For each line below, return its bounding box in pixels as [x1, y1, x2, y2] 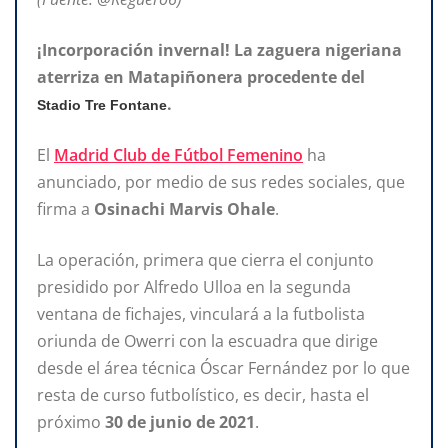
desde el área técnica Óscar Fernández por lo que [37, 356, 410, 379]
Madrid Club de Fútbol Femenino [54, 143, 303, 166]
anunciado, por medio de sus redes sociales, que [37, 170, 405, 193]
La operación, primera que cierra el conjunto [37, 248, 374, 271]
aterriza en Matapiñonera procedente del [37, 65, 365, 88]
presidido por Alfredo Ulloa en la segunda [37, 275, 351, 298]
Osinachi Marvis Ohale [94, 197, 275, 220]
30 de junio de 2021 [105, 410, 255, 433]
